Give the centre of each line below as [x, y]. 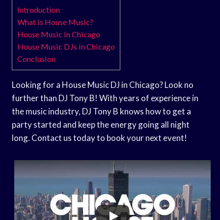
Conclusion [36, 58]
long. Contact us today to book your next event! [99, 137]
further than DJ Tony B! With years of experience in [105, 98]
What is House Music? [55, 22]
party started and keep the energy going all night [101, 124]
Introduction [39, 9]
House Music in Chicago [59, 34]
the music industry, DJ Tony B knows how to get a [101, 111]
